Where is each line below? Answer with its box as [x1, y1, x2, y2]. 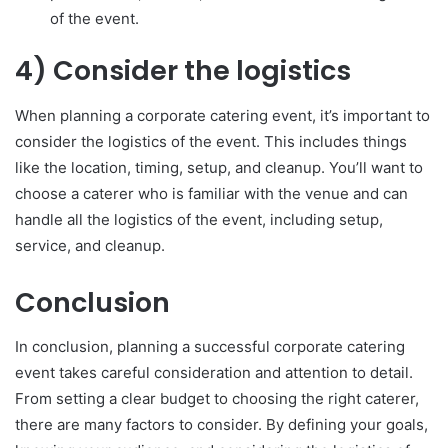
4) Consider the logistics [15, 52, 351, 90]
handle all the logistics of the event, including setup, [15, 209, 383, 229]
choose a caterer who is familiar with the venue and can [15, 183, 408, 203]
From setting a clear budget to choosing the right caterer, [15, 389, 419, 409]
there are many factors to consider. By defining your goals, [15, 415, 428, 435]
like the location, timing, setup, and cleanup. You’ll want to [15, 157, 423, 177]
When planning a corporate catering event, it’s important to [15, 105, 430, 125]
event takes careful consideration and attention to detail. [15, 363, 413, 383]
